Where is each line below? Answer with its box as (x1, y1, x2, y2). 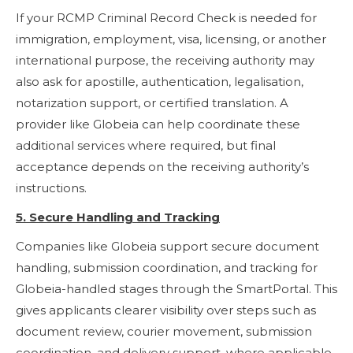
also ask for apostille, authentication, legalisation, (16, 73, 303, 89)
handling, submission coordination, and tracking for (16, 259, 318, 275)
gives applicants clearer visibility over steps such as (16, 302, 316, 318)
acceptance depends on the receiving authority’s (16, 158, 309, 174)
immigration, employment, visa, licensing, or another (16, 31, 326, 46)
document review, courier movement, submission (16, 323, 312, 339)
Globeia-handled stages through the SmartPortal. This (16, 281, 337, 296)
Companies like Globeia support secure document (16, 238, 319, 254)
